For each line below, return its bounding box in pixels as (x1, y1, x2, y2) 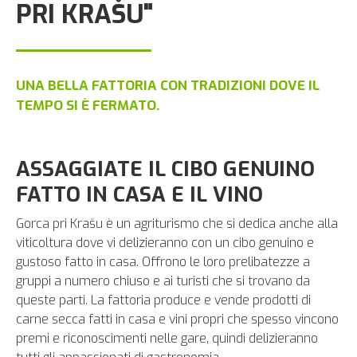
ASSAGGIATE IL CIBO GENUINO (16, 155, 315, 183)
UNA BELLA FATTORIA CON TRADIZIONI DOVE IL (16, 76, 320, 95)
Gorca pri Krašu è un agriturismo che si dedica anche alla (16, 215, 338, 232)
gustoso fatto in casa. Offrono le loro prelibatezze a (16, 253, 310, 270)
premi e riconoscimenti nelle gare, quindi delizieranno (16, 330, 318, 347)
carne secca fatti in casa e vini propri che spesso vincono (16, 311, 339, 328)
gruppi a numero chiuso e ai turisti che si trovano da (16, 273, 310, 289)
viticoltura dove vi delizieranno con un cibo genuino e (16, 234, 314, 251)
